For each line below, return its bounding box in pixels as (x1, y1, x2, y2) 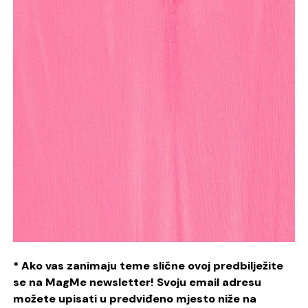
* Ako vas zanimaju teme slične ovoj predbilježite (13, 258, 284, 273)
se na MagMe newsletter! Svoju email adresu (13, 274, 262, 289)
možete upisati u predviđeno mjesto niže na (13, 291, 257, 306)
